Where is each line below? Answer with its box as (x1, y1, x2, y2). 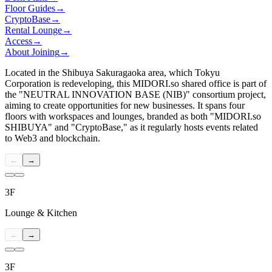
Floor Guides (5, 3, 55, 14)
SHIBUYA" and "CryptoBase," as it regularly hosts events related (5, 122, 258, 133)
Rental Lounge (5, 25, 62, 36)
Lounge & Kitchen (5, 208, 77, 219)
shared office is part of (179, 78, 267, 89)
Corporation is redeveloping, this (5, 78, 132, 89)
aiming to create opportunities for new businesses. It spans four (5, 100, 245, 111)
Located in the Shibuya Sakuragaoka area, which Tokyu (5, 67, 220, 78)
